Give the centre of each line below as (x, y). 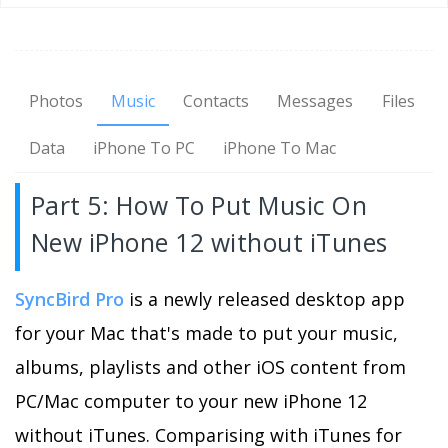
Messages (315, 101)
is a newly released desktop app (264, 298)
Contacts (216, 101)
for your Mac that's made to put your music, (206, 332)
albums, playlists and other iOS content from (210, 366)
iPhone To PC (144, 147)
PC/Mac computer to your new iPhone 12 (191, 400)
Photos (56, 101)
